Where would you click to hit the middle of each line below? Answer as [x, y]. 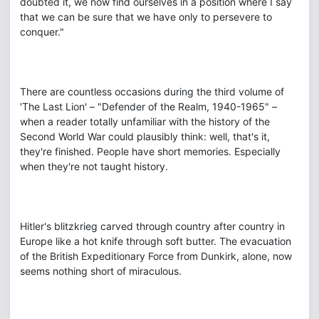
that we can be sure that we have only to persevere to [146, 17]
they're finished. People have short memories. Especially [150, 151]
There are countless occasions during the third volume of [152, 91]
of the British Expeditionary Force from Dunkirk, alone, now [156, 256]
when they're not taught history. [94, 166]
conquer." [42, 32]
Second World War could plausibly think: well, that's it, [145, 136]
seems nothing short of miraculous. [101, 271]
